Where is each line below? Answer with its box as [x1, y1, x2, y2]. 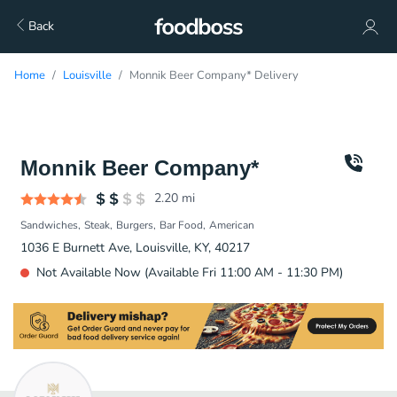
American [209, 218, 254, 232]
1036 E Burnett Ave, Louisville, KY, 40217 [20, 239, 250, 256]
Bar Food [160, 218, 203, 232]
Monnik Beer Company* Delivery [129, 67, 299, 83]
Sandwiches [20, 218, 78, 232]
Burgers [116, 218, 153, 232]
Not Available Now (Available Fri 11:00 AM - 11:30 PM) [36, 264, 343, 281]
